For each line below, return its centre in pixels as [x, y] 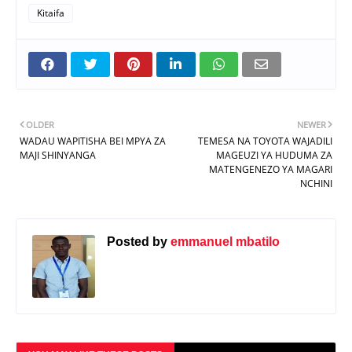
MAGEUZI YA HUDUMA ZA [274, 156]
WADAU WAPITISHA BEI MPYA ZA [93, 141]
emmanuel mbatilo [224, 242]
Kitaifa [51, 13]
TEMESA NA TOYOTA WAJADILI [265, 141]
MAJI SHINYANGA [58, 156]
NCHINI [316, 184]
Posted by [137, 242]
